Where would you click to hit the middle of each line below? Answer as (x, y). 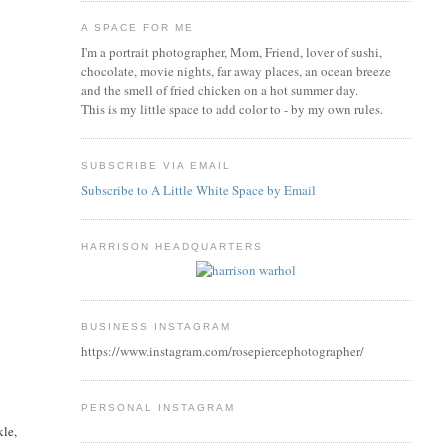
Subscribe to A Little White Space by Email (198, 189)
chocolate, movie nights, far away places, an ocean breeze (235, 70)
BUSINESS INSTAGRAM (156, 327)
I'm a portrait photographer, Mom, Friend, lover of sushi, (231, 51)
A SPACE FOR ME (137, 28)
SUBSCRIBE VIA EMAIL (156, 165)
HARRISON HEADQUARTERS (172, 246)
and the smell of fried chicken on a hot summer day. (219, 89)
